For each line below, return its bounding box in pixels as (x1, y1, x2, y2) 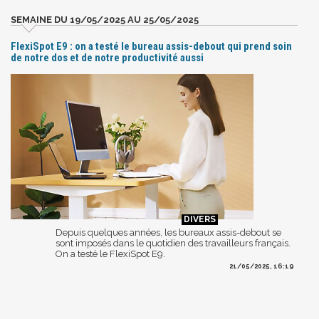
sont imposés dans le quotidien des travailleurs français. (56, 237, 291, 249)
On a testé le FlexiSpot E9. (56, 248, 165, 259)
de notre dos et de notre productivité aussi (11, 51, 204, 64)
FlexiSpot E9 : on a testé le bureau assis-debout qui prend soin (11, 39, 292, 53)
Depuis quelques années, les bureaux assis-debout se (56, 226, 281, 238)
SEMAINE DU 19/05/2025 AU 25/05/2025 (11, 14, 199, 25)
